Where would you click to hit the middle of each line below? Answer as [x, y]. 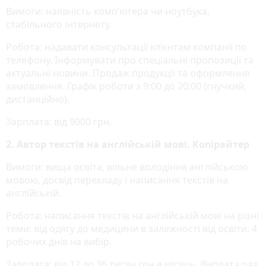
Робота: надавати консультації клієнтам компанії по [126, 47]
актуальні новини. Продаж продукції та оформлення [128, 73]
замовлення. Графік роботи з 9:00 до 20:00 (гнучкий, [126, 86]
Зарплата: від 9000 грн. [59, 121]
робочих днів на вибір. [59, 241]
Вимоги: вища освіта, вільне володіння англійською [127, 167]
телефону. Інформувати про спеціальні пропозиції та [130, 60]
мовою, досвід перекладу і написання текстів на [117, 180]
